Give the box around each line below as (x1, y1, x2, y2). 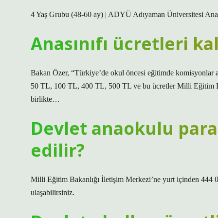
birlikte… (31, 95, 60, 103)
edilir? (31, 138, 85, 162)
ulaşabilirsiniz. (31, 188, 74, 197)
